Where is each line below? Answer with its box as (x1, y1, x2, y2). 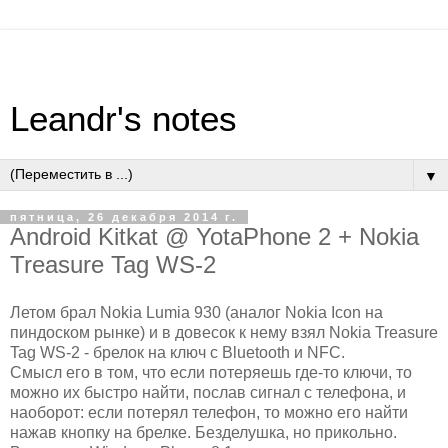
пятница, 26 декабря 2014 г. (10, 211, 238, 223)
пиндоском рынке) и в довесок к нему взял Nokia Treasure (10, 323, 438, 341)
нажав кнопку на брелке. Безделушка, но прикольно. (10, 423, 397, 441)
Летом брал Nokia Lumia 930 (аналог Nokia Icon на (10, 303, 383, 321)
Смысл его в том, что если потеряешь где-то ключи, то (10, 363, 412, 381)
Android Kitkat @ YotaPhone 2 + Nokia (10, 223, 419, 250)
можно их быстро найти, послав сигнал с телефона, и (10, 383, 406, 401)
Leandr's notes (10, 100, 237, 138)
